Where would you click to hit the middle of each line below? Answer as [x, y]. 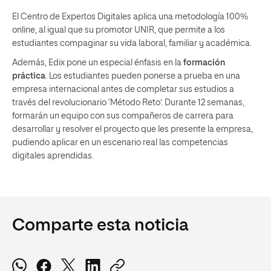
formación [204, 63]
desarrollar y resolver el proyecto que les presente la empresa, [132, 129]
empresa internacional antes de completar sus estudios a [123, 89]
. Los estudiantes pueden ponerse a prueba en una [143, 76]
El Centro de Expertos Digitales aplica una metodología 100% [130, 17]
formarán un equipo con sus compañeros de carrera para [123, 116]
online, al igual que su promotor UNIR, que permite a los [119, 30]
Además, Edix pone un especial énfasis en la [98, 63]
